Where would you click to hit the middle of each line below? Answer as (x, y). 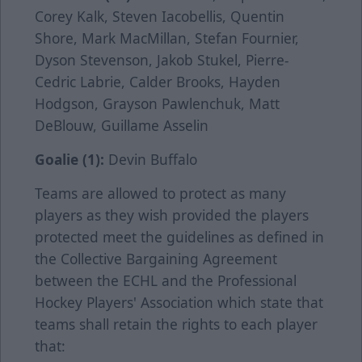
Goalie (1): (69, 160)
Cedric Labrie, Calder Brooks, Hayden (158, 82)
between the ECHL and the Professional (166, 281)
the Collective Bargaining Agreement (156, 259)
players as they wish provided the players (172, 215)
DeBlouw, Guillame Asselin (122, 126)
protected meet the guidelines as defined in (179, 237)
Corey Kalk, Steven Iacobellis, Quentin (160, 17)
